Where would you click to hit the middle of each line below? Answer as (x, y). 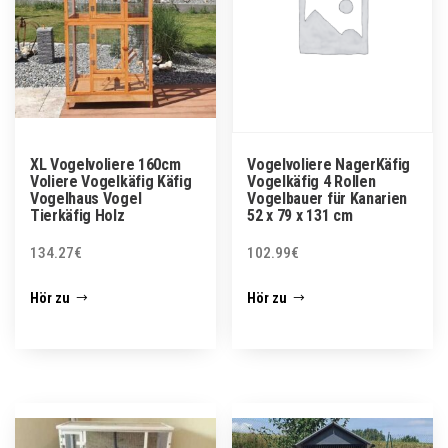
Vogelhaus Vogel (86, 198)
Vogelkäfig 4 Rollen (311, 181)
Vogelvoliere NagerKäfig (329, 164)
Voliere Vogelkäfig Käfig (111, 181)
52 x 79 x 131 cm (300, 215)
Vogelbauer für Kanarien (327, 198)
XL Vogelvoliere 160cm (105, 164)
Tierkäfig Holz (77, 215)
